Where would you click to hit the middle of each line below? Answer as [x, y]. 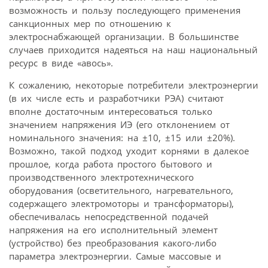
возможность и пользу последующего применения [125, 10]
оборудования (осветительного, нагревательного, [121, 190]
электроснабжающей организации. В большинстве [124, 36]
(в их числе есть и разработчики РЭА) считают [116, 98]
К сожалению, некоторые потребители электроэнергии [134, 85]
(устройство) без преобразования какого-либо [113, 243]
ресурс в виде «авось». [61, 63]
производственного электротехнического [101, 177]
